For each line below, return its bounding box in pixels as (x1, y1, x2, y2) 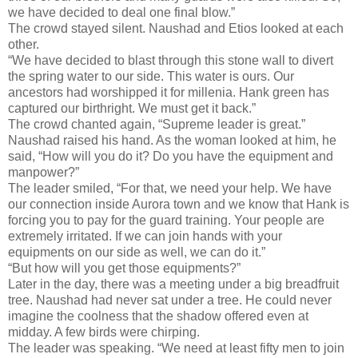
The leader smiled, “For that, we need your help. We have (8, 181, 332, 195)
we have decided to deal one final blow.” (8, 5, 235, 19)
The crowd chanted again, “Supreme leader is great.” (8, 117, 305, 131)
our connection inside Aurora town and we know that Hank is (8, 197, 349, 211)
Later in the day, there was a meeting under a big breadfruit (8, 276, 339, 291)
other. (8, 37, 39, 51)
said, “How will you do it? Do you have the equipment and (8, 149, 333, 163)
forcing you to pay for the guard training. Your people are (8, 213, 324, 227)
